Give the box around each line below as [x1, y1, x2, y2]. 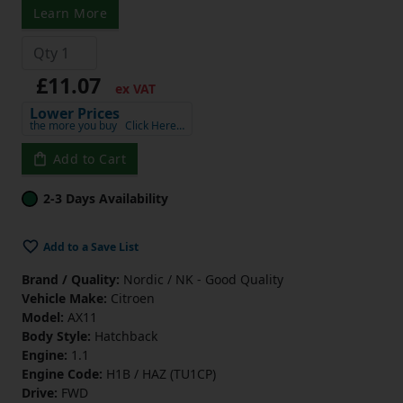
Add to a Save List [43, 239, 139, 255]
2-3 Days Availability [43, 190, 168, 208]
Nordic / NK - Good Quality [120, 271, 283, 289]
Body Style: [22, 327, 91, 345]
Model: [22, 309, 64, 327]
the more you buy [30, 118, 117, 134]
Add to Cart [52, 150, 126, 168]
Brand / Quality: [22, 271, 120, 289]
